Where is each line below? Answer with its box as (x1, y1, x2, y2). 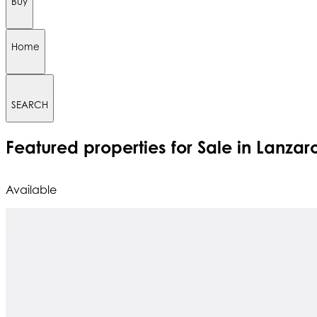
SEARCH (11, 99, 48, 111)
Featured (6, 136, 83, 158)
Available (6, 183, 57, 197)
